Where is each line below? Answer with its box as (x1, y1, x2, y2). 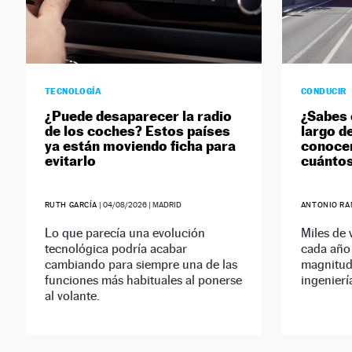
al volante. (44, 288, 100, 304)
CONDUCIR (300, 86, 346, 97)
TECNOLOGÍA (44, 86, 102, 97)
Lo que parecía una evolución (44, 225, 205, 241)
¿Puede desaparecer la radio (44, 108, 232, 125)
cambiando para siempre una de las (44, 257, 237, 273)
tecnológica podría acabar (44, 241, 187, 257)
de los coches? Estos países (44, 123, 230, 140)
